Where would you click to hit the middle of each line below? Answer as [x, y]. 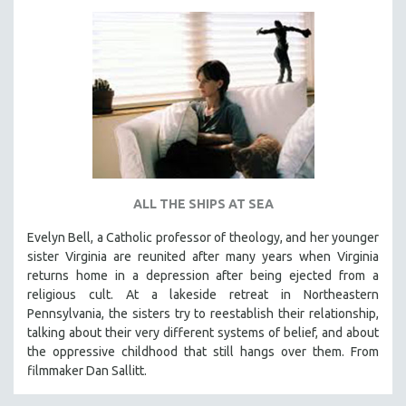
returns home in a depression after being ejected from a [203, 275]
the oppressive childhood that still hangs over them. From [203, 351]
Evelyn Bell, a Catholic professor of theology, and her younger [203, 237]
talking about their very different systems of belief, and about [203, 332]
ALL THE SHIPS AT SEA [203, 203]
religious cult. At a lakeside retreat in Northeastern [203, 294]
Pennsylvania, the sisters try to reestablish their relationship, [203, 313]
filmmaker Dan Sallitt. [87, 370]
